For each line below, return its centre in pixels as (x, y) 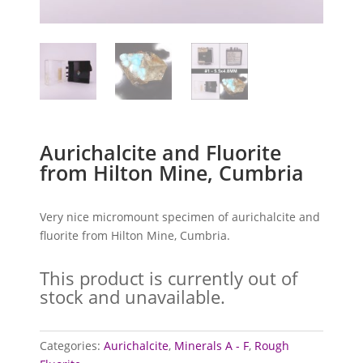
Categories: (72, 345)
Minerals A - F (212, 345)
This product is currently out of (169, 278)
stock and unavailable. (133, 296)
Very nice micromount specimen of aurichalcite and (180, 216)
